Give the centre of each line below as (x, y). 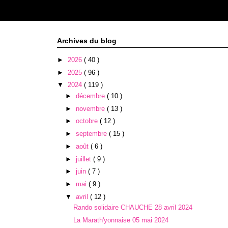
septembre (92, 134)
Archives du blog (87, 40)
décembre (91, 96)
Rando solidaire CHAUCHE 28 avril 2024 (133, 208)
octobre (88, 121)
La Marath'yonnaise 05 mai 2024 (121, 220)
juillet (84, 159)
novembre (91, 108)
